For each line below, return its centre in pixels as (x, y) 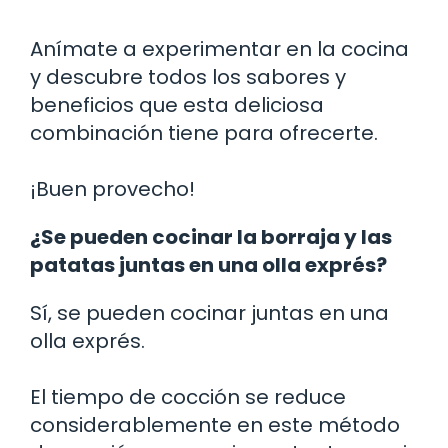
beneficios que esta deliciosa (177, 104)
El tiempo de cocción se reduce (188, 396)
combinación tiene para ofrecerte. (204, 132)
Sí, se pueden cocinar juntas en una (209, 312)
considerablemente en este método (215, 424)
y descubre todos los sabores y (188, 76)
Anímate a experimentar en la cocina (219, 48)
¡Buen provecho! (112, 188)
